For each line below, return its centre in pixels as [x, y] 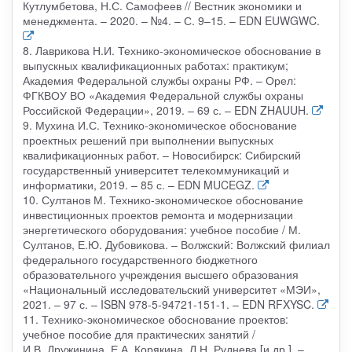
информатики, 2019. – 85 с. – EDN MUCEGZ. [138, 184]
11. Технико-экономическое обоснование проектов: [155, 319]
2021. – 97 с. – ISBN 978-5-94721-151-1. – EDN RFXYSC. [168, 304]
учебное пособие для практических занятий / [139, 334]
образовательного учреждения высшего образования [160, 274]
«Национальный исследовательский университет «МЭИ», [171, 289]
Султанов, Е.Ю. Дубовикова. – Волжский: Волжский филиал [176, 244]
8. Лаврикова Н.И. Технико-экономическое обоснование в [171, 50]
